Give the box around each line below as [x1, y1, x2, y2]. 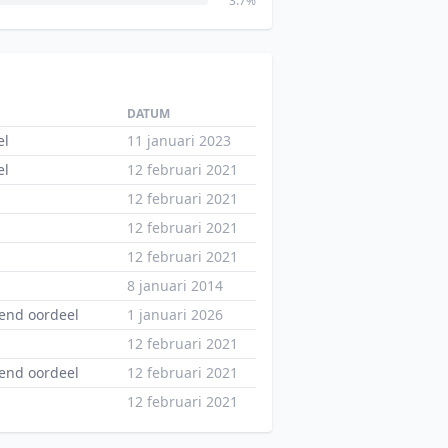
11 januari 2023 [127, 131, 231, 150]
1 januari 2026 [127, 305, 223, 324]
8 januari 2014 [127, 276, 223, 295]
